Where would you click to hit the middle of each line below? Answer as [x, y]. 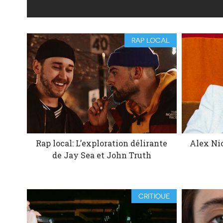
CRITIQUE [154, 196]
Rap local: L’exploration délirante [102, 143]
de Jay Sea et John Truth [102, 155]
